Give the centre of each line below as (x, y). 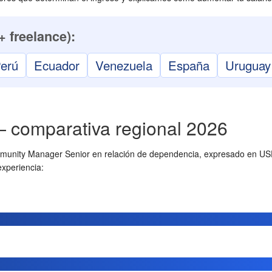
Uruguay (248, 65)
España (189, 65)
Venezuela (124, 65)
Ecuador (57, 65)
